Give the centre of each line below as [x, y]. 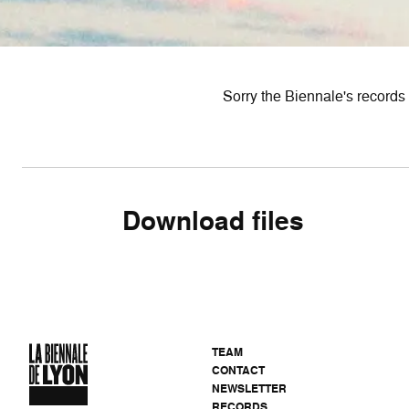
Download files [214, 221]
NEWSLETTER [249, 388]
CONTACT [238, 370]
